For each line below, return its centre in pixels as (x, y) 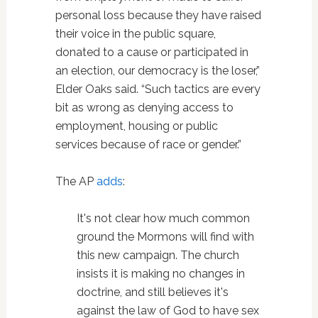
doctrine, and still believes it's (152, 292)
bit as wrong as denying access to (144, 107)
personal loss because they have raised (158, 15)
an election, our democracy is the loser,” (157, 70)
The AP (76, 181)
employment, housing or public (136, 126)
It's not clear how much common (163, 218)
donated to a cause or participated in (152, 52)
